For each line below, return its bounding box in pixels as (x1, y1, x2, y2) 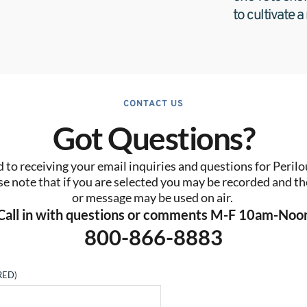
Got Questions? (53, 119, 254, 158)
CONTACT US (123, 99, 184, 110)
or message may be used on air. (72, 190, 235, 206)
